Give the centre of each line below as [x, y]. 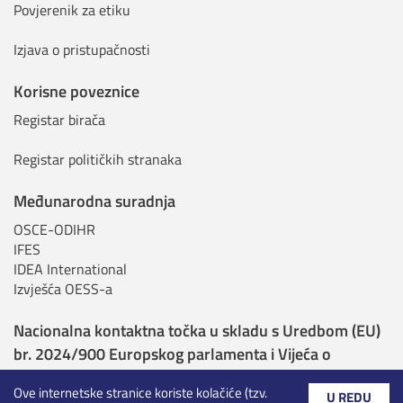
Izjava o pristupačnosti [82, 49]
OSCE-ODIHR [54, 229]
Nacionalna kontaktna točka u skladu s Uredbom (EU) [197, 330]
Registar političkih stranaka [98, 159]
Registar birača [59, 119]
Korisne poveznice [76, 91]
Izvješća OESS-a [63, 288]
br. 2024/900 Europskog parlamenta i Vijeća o [172, 354]
